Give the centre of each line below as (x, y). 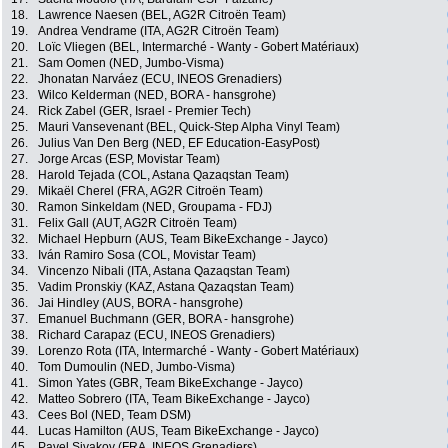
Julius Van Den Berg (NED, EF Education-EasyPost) (179, 143)
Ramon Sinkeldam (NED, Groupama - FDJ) (155, 207)
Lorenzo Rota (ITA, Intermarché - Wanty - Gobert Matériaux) (198, 351)
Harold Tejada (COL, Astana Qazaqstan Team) (163, 175)
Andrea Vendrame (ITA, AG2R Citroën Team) (158, 31)
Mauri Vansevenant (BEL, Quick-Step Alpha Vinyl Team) (189, 127)
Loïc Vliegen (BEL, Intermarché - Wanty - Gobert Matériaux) (198, 47)
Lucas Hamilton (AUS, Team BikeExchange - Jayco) (178, 431)
